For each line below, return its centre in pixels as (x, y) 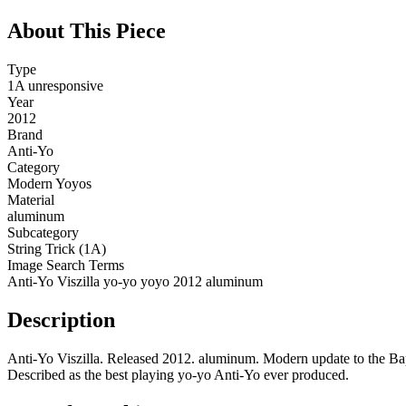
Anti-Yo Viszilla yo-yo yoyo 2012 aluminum (135, 282)
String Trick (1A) (57, 249)
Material (31, 200)
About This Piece (87, 31)
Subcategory (43, 233)
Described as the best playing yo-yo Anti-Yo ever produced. (178, 374)
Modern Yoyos (49, 184)
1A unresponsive (55, 86)
